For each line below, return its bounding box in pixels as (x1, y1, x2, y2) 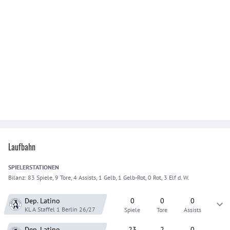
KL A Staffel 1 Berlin (25, 205, 78, 213)
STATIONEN (29, 163, 59, 171)
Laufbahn (8, 141, 35, 153)
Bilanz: (8, 174, 28, 181)
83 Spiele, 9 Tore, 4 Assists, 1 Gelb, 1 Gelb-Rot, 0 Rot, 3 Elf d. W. (28, 174, 189, 181)
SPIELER (8, 163, 29, 171)
